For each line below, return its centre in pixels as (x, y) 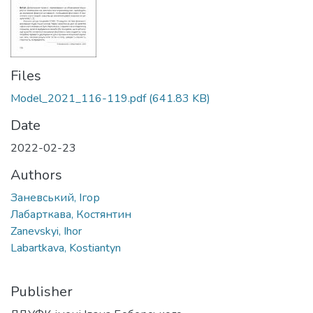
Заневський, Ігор (55, 198)
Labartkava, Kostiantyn (66, 248)
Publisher (42, 292)
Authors (36, 175)
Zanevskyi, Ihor (46, 231)
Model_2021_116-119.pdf (78, 99)
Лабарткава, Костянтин (71, 214)
